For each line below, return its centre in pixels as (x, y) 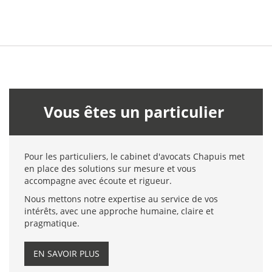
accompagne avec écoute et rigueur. (99, 181)
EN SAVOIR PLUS (66, 253)
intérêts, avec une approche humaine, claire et (119, 211)
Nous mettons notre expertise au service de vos (121, 199)
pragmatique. (52, 223)
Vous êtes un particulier (136, 112)
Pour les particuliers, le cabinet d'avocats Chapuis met (134, 156)
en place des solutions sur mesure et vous (110, 168)
